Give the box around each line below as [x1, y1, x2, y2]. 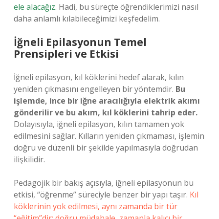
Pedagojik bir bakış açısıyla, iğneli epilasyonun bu [14, 177, 194, 188]
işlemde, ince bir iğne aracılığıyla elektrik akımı [14, 95, 200, 106]
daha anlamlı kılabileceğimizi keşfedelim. [14, 13, 160, 24]
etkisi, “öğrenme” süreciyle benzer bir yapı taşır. [14, 189, 190, 200]
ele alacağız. [14, 1, 57, 12]
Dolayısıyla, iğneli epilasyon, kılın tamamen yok [14, 119, 184, 130]
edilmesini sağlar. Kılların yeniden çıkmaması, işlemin [14, 131, 204, 141]
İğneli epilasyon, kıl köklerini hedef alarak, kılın [14, 72, 184, 83]
